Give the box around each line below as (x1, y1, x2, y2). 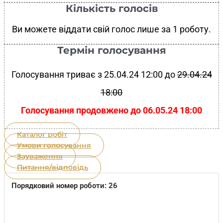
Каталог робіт (17, 130, 67, 139)
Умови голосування (17, 141, 91, 150)
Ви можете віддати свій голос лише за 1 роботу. (12, 24, 211, 35)
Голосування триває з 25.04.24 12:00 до (11, 69, 177, 80)
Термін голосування (57, 44, 166, 57)
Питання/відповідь (17, 163, 88, 172)
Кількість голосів (65, 2, 158, 15)
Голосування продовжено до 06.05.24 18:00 (21, 105, 202, 116)
